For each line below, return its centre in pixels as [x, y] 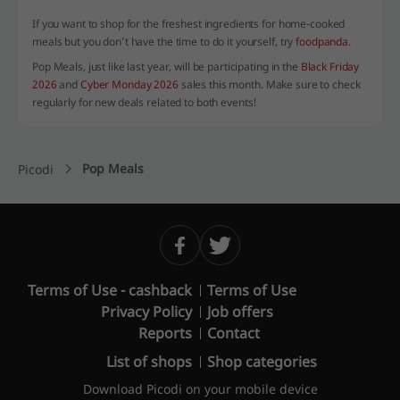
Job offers [240, 312]
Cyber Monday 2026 [129, 85]
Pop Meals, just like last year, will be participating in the [167, 67]
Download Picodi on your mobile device [200, 389]
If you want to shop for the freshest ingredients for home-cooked [189, 24]
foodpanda [322, 42]
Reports [165, 333]
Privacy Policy [146, 312]
